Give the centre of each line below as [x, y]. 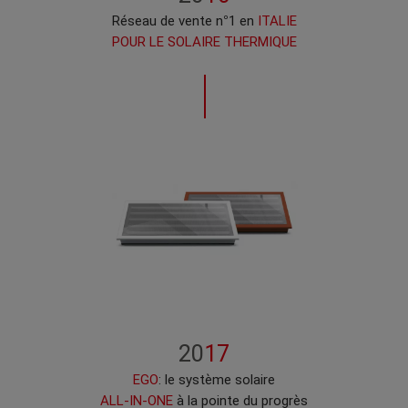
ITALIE [277, 20]
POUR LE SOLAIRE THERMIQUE [204, 41]
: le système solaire [217, 379]
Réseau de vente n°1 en [184, 20]
